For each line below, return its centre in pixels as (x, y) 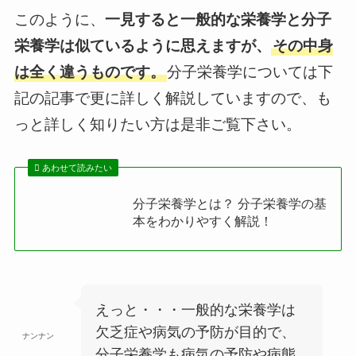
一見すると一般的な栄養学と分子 (218, 19)
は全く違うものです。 (89, 72)
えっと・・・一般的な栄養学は (195, 310)
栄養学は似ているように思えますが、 (142, 45)
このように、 (59, 19)
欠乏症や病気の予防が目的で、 (195, 332)
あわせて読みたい (77, 168)
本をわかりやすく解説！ (203, 221)
